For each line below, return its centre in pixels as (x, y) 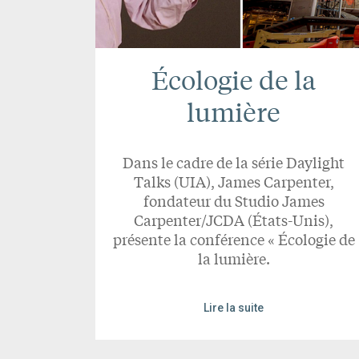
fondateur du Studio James (234, 201)
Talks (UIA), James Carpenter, (234, 182)
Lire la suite (234, 308)
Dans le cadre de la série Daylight (234, 162)
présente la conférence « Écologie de (234, 239)
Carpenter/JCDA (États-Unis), (234, 220)
